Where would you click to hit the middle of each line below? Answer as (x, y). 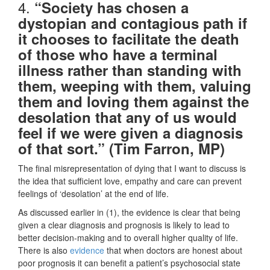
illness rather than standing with (130, 70)
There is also (44, 250)
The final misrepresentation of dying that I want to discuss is (132, 168)
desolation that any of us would (127, 117)
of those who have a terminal (118, 55)
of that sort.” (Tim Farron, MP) (121, 149)
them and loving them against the (133, 102)
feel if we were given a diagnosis (130, 133)
